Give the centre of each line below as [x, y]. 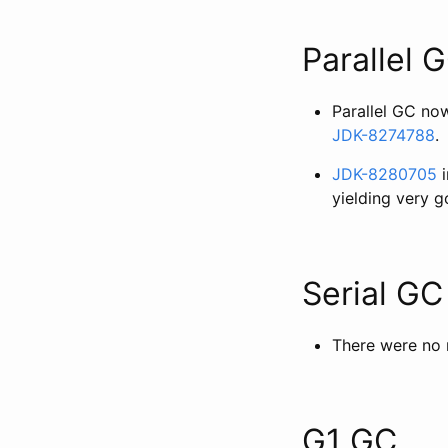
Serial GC [372, 293]
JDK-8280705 [384, 173]
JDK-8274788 [383, 134]
